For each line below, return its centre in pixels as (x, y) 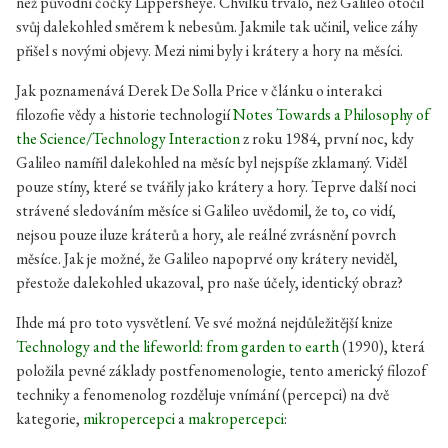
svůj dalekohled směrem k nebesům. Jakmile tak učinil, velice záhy (217, 26)
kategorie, (49, 418)
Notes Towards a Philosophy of (331, 114)
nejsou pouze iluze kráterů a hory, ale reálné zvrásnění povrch (206, 234)
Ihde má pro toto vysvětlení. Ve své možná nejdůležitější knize (204, 322)
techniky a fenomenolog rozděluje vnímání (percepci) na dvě (202, 394)
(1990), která (382, 346)
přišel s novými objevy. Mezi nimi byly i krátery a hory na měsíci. (209, 50)
